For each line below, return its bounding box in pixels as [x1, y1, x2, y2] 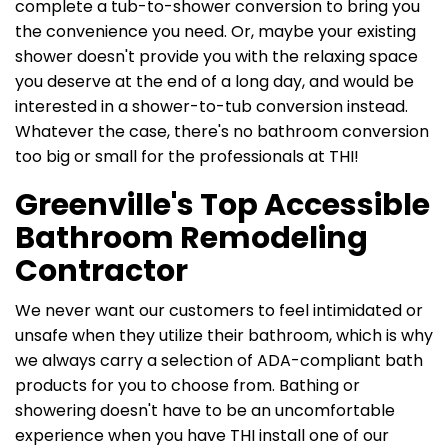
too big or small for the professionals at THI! [15, 145, 359, 168]
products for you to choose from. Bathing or [15, 374, 360, 397]
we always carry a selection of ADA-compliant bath [15, 349, 423, 372]
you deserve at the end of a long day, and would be [15, 70, 414, 93]
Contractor [15, 250, 188, 292]
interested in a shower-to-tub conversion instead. [15, 95, 408, 118]
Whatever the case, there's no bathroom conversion [15, 120, 429, 143]
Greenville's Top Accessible [15, 184, 430, 226]
